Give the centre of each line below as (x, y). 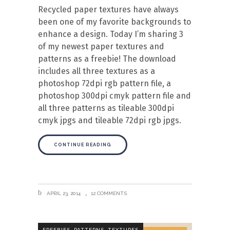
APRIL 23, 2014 (63, 193)
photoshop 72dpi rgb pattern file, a (104, 83)
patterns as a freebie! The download (107, 59)
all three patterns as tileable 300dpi (106, 108)
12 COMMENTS (109, 193)
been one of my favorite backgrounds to (114, 22)
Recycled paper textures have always (108, 9)
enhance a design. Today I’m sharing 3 (111, 34)
